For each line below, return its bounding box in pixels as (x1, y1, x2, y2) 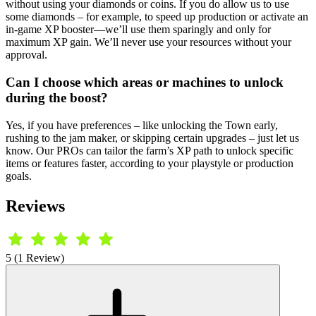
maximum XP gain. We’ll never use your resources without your (6, 36, 291, 49)
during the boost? (6, 90, 108, 105)
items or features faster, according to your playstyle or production (6, 157, 293, 169)
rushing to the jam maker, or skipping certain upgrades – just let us (6, 131, 299, 144)
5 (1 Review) (6, 252, 64, 265)
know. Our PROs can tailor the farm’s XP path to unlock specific (6, 144, 293, 157)
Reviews (6, 196, 65, 215)
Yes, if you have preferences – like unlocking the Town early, (6, 119, 278, 131)
